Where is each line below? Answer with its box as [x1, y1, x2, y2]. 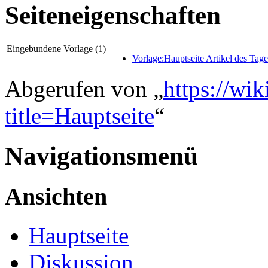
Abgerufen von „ [5, 76, 163, 102]
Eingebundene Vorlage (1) [7, 44, 106, 54]
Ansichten [5, 182, 107, 210]
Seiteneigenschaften [5, 1, 221, 30]
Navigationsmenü [5, 142, 198, 170]
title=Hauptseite [5, 103, 154, 129]
